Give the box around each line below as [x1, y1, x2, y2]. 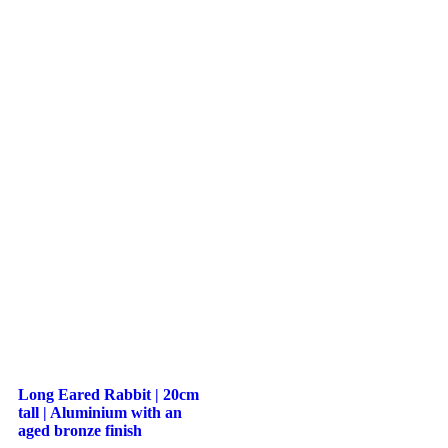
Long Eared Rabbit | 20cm [18, 385, 199, 403]
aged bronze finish [18, 421, 142, 439]
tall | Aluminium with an [18, 403, 182, 421]
